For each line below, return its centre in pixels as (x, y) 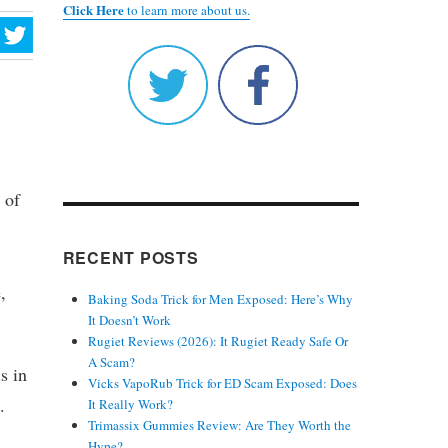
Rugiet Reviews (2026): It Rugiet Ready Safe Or (217, 340)
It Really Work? (130, 403)
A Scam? (111, 361)
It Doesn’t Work (129, 319)
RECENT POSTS (130, 257)
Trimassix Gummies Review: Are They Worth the (219, 424)
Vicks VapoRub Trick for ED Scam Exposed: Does (222, 382)
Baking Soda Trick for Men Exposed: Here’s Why (220, 298)
